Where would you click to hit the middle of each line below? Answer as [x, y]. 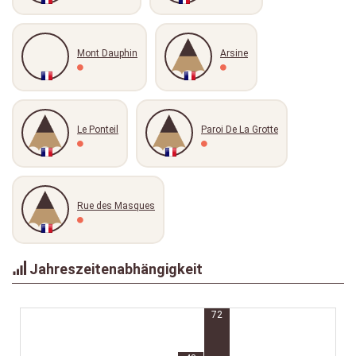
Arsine [234, 53]
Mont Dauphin [107, 53]
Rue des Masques [116, 206]
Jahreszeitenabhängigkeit [114, 269]
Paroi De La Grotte [240, 130]
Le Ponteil [98, 130]
